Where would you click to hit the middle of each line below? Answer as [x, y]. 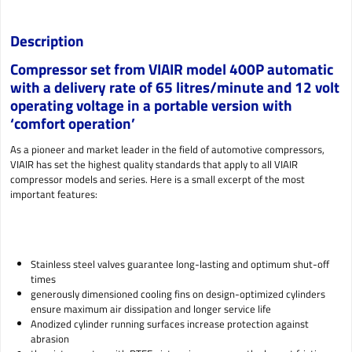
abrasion [49, 338]
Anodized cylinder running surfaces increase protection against [169, 323]
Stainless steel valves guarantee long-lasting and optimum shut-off [180, 264]
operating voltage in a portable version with [151, 104]
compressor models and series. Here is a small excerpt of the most [158, 179]
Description [47, 41]
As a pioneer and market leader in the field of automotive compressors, [167, 149]
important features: [54, 194]
